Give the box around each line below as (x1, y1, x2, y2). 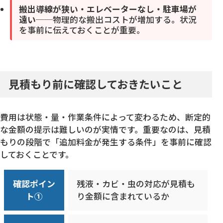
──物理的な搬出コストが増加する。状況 (36, 13, 197, 26)
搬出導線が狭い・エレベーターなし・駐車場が (19, 3, 197, 15)
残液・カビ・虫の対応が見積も (77, 177, 196, 190)
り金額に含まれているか (77, 190, 170, 202)
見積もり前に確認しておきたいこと (8, 76, 183, 92)
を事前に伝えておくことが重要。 (19, 24, 145, 36)
